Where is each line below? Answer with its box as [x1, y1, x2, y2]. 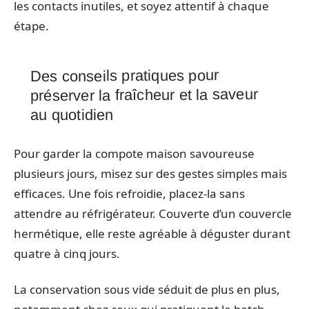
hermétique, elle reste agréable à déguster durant [14, 226, 290, 241]
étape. [14, 18, 49, 34]
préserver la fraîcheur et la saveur [30, 85, 259, 105]
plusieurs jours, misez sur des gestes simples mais [14, 166, 287, 181]
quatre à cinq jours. [14, 246, 120, 261]
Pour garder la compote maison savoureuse [14, 146, 255, 161]
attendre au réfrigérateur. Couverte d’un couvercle [14, 206, 292, 221]
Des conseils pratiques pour [30, 66, 219, 86]
